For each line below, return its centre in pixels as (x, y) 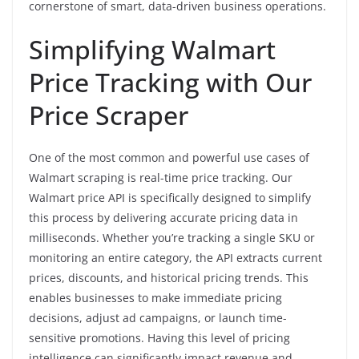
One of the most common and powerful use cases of (169, 157)
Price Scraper (109, 115)
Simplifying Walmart (152, 49)
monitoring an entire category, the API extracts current (175, 257)
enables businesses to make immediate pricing (155, 297)
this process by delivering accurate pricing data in (163, 217)
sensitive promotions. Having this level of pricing (159, 337)
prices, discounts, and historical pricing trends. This (169, 277)
